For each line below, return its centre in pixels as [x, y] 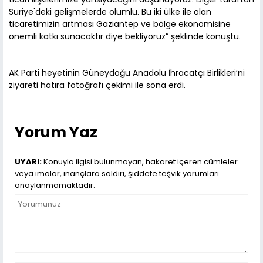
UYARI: [28, 162]
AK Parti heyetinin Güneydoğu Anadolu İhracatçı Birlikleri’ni [127, 73]
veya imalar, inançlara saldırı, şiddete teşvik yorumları [117, 174]
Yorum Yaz [56, 133]
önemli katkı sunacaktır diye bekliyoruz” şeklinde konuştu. [125, 37]
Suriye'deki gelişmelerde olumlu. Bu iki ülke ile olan [110, 12]
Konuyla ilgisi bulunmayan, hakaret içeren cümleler [140, 162]
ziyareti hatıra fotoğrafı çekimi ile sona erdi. [97, 85]
